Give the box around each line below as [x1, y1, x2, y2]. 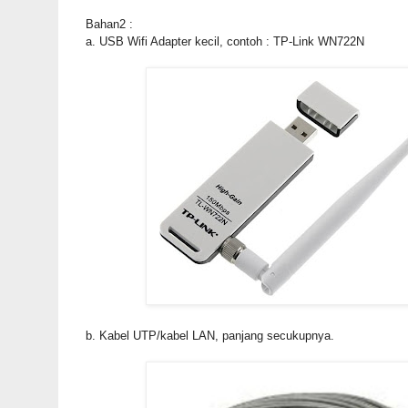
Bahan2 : [85, 17, 133, 32]
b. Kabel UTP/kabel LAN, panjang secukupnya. [85, 329, 334, 343]
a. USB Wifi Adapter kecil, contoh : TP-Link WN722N [85, 35, 364, 49]
